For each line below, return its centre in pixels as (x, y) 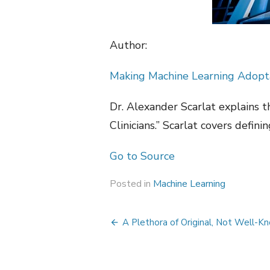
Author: (128, 45)
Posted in (131, 184)
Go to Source (142, 156)
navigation (158, 245)
